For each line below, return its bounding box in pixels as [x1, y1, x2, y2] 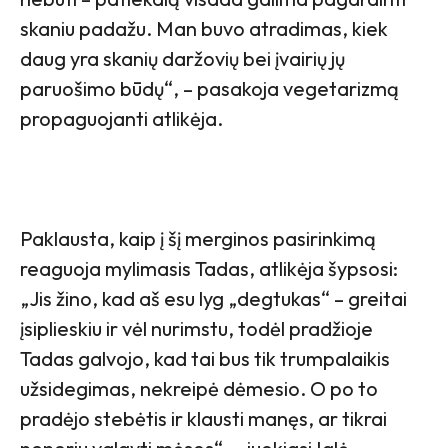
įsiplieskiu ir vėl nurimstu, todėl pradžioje [20, 316, 373, 342]
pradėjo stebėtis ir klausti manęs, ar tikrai [20, 406, 387, 432]
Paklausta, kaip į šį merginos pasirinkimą [20, 226, 376, 252]
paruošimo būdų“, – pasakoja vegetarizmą [20, 76, 399, 102]
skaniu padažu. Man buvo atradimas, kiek [20, 16, 388, 42]
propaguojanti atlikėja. [20, 106, 223, 132]
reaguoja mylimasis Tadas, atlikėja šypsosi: [20, 256, 398, 282]
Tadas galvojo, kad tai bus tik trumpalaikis [20, 346, 390, 372]
